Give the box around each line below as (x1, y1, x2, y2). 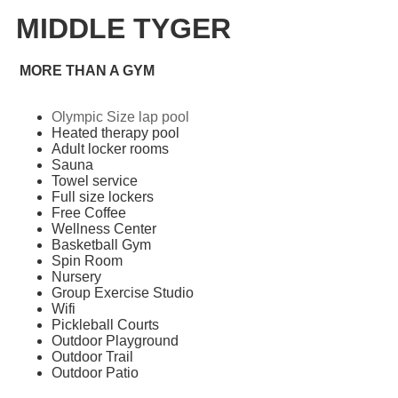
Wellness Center (52, 221, 156, 237)
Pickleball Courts (52, 317, 159, 333)
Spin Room (52, 253, 126, 269)
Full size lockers (52, 189, 154, 205)
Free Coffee (52, 205, 126, 221)
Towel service (52, 173, 138, 189)
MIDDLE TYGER (16, 12, 231, 45)
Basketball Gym (52, 237, 151, 253)
